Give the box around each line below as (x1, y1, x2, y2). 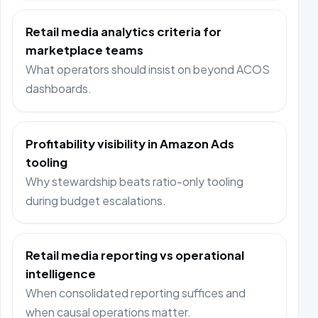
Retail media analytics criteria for (26, 24, 222, 40)
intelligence (26, 266, 97, 282)
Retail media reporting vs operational (26, 248, 245, 263)
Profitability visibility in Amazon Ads (26, 136, 235, 151)
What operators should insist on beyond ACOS (26, 62, 270, 77)
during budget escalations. (26, 192, 167, 208)
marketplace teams (26, 43, 144, 58)
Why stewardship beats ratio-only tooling (26, 173, 244, 189)
